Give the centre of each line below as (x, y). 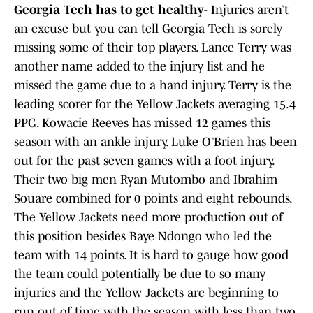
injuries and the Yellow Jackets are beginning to (146, 293)
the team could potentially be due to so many (140, 274)
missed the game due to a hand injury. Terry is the (153, 86)
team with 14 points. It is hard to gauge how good (151, 255)
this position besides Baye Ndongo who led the (143, 236)
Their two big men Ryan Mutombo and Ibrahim (146, 180)
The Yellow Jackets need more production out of (148, 218)
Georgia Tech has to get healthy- (112, 10)
